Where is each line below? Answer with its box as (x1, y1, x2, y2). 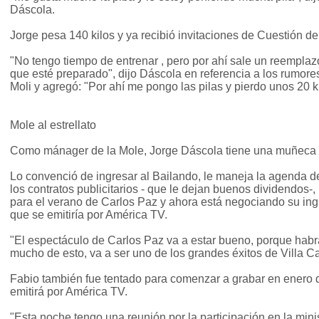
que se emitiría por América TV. (10, 209, 167, 221)
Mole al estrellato (10, 119, 96, 132)
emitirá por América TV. (10, 286, 127, 298)
